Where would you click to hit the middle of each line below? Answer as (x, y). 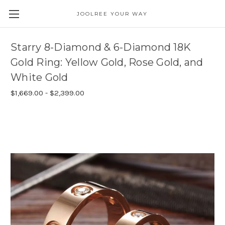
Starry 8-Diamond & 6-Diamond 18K (101, 47)
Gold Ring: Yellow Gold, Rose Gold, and (107, 63)
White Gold (39, 78)
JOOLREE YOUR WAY (113, 14)
